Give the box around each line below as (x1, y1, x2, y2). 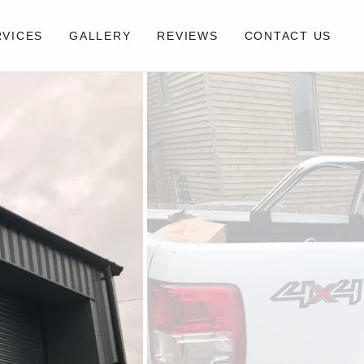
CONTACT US (244, 29, 331, 42)
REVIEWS (157, 29, 219, 42)
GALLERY (69, 29, 132, 42)
